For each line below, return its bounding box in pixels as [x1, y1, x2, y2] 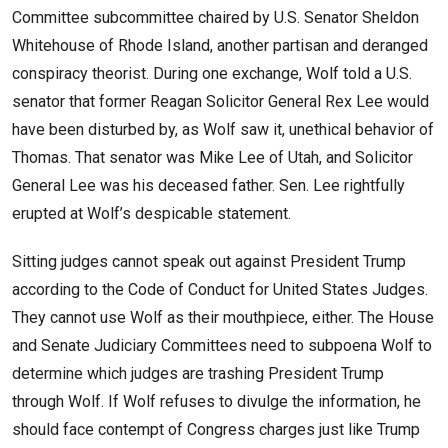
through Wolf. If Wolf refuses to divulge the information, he [12, 392, 421, 412]
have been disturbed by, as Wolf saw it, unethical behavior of [12, 120, 434, 140]
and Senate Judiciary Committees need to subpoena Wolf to [12, 336, 432, 356]
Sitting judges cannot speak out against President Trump [12, 252, 406, 272]
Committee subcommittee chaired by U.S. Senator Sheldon [12, 8, 419, 28]
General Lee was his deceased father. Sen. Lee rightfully [12, 176, 405, 196]
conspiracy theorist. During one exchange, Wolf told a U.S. [12, 64, 412, 84]
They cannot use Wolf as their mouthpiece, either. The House [12, 308, 434, 328]
